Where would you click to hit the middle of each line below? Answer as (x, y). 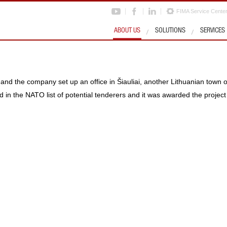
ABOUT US (127, 31)
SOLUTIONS (170, 31)
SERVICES (213, 31)
